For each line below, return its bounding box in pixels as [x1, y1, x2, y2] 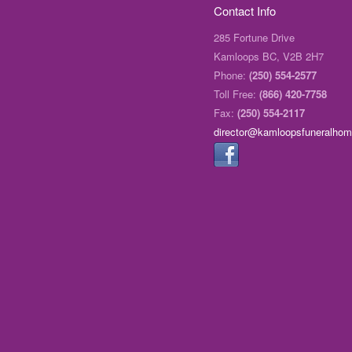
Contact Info [214, 2, 276, 19]
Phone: [214, 68, 249, 82]
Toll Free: [214, 86, 259, 101]
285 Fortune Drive [214, 30, 295, 45]
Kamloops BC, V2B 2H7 [214, 49, 324, 64]
